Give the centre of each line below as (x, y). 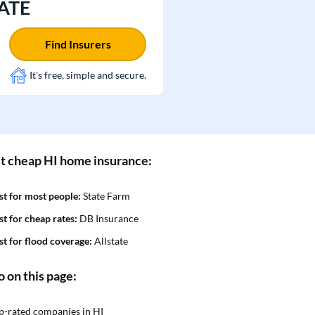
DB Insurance (108, 218)
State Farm (105, 196)
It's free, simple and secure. (88, 75)
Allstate (110, 241)
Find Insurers (78, 44)
